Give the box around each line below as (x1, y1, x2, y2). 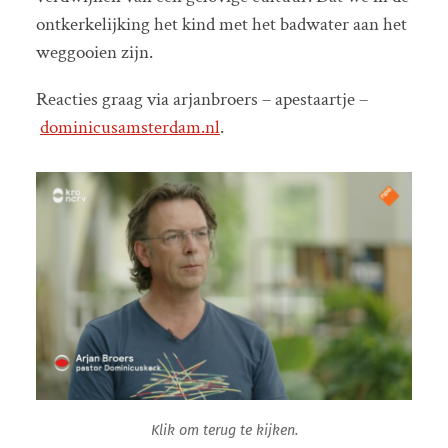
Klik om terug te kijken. (150, 421, 298, 439)
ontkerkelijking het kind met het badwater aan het (35, 11, 407, 37)
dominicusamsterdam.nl (39, 115, 220, 141)
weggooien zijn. (35, 39, 153, 65)
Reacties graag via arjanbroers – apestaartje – (35, 87, 368, 113)
